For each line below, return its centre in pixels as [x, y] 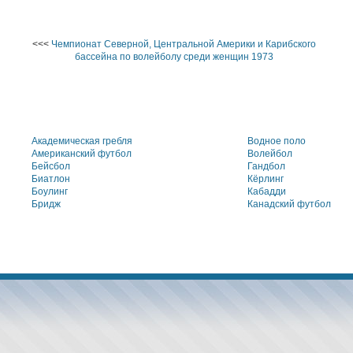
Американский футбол [82, 154]
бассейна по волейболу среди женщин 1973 [174, 57]
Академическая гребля [82, 141]
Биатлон [51, 179]
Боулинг [50, 191]
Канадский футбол [289, 204]
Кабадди [267, 191]
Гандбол [266, 166]
